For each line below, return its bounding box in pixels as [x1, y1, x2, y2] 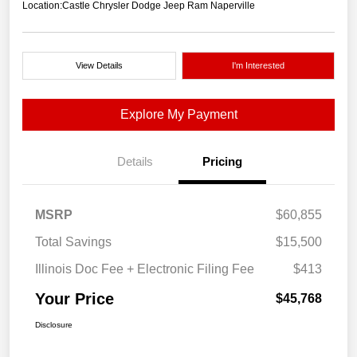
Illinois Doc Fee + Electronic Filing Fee [35, 262, 254, 277]
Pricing [202, 155, 242, 169]
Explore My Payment [120, 108, 237, 122]
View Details [75, 61, 123, 71]
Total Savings [35, 235, 112, 249]
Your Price [35, 290, 114, 308]
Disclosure [35, 320, 73, 330]
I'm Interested [231, 61, 284, 71]
